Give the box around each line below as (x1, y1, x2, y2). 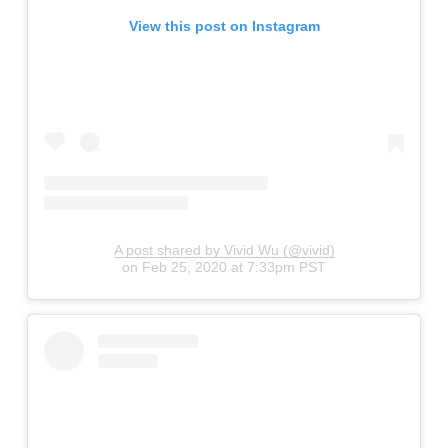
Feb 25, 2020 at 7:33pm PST (142, 259, 326, 276)
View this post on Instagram (128, 17, 320, 34)
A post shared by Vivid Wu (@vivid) (113, 242, 335, 259)
